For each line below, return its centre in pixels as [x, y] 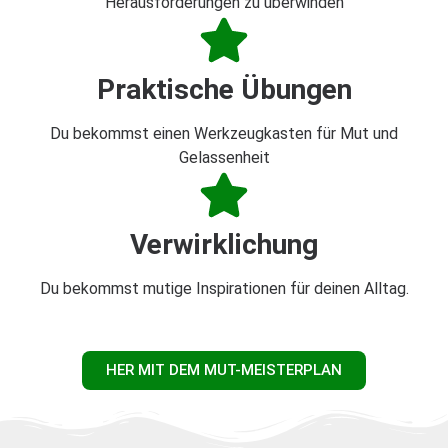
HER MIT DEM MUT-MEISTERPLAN [224, 370]
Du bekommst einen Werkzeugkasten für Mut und [224, 134]
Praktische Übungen [224, 90]
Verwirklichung [224, 245]
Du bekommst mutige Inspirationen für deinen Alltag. [224, 289]
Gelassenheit [224, 158]
